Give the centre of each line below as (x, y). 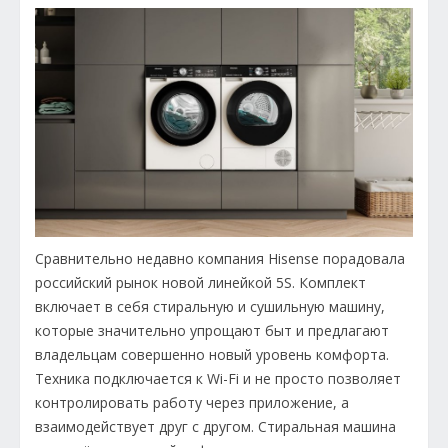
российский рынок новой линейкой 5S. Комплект (200, 283)
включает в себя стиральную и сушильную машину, (210, 307)
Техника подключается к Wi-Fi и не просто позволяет (218, 379)
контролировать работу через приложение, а (192, 403)
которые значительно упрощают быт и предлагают (212, 331)
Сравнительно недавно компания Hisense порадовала (220, 259)
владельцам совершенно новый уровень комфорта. (212, 355)
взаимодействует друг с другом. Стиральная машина (215, 427)
